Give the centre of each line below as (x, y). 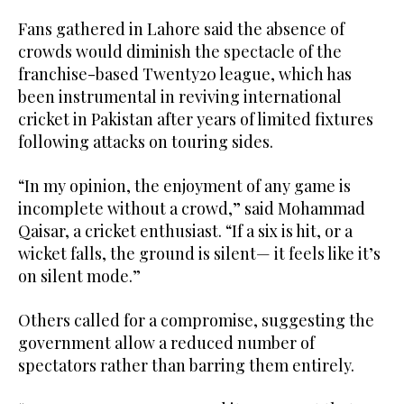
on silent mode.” (79, 276)
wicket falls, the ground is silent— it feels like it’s (199, 254)
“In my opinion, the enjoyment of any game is (184, 186)
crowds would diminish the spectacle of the (180, 52)
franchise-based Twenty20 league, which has (185, 74)
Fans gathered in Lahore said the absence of (181, 29)
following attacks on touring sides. (146, 142)
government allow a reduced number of (166, 343)
